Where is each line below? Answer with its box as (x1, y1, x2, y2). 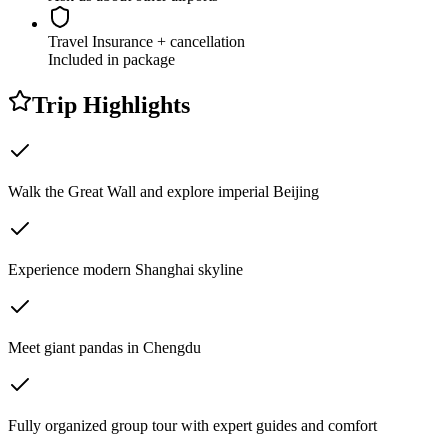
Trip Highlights (32, 92, 190, 119)
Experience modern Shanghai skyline (8, 261, 243, 279)
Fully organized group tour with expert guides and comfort (8, 417, 377, 435)
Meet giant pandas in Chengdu (8, 339, 201, 357)
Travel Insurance (48, 33, 153, 51)
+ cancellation (157, 33, 245, 51)
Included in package (48, 51, 175, 69)
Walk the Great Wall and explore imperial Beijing (8, 183, 319, 201)
